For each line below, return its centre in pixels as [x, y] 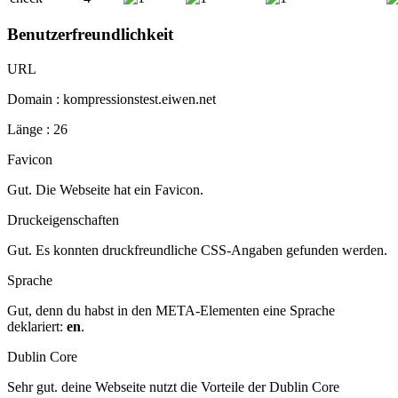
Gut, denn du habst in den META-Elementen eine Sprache [171, 311]
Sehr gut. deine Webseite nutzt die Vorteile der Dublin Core [173, 387]
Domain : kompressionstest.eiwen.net [111, 99]
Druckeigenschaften [63, 220]
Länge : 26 [37, 130]
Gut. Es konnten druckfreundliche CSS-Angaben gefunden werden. [197, 251]
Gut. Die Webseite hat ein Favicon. [105, 190]
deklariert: [37, 327]
